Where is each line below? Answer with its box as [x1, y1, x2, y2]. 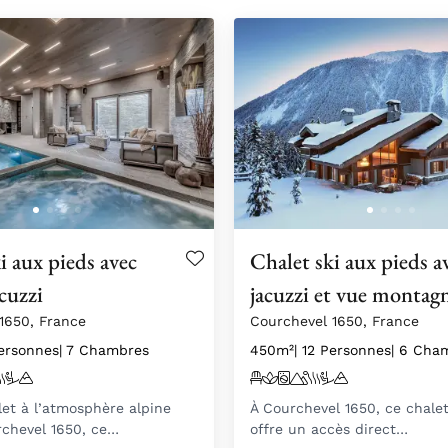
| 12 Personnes [294, 341, 391, 358]
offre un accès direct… [250, 420, 408, 437]
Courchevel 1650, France [250, 312, 419, 329]
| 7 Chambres [58, 341, 149, 358]
